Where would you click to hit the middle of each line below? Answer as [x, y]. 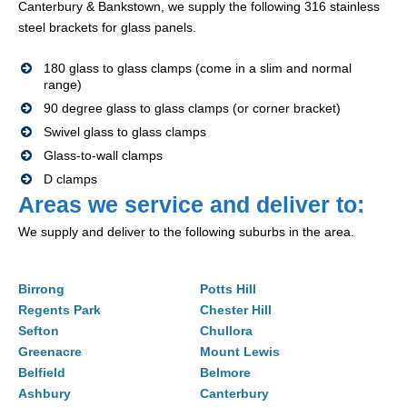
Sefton [39, 331]
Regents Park [60, 310]
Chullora [226, 331]
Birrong [41, 289]
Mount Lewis [240, 352]
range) [63, 85]
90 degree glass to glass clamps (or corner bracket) [192, 109]
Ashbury [45, 394]
